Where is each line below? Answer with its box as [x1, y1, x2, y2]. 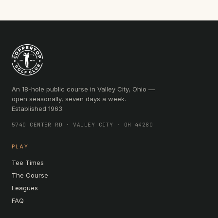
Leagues [12, 184, 38, 192]
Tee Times [12, 159, 44, 166]
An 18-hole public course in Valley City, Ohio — [12, 85, 155, 93]
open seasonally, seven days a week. [12, 95, 126, 103]
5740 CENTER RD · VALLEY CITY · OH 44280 [12, 121, 153, 128]
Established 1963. [12, 105, 64, 112]
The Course [12, 171, 48, 179]
